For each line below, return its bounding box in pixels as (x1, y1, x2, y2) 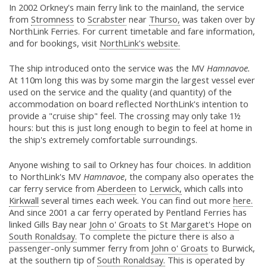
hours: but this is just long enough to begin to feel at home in (9, 122, 252, 134)
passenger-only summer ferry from (9, 242, 151, 254)
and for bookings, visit (9, 37, 100, 49)
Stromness (31, 13, 74, 26)
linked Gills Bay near (9, 218, 89, 231)
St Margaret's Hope (160, 218, 239, 231)
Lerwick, (150, 182, 182, 195)
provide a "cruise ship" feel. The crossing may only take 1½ (9, 110, 241, 122)
